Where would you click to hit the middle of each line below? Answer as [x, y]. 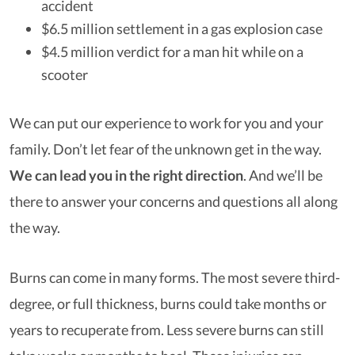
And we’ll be [286, 175]
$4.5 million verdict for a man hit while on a [172, 52]
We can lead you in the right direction [126, 175]
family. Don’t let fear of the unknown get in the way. [166, 149]
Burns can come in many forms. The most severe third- [175, 277]
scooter [65, 74]
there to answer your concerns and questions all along [174, 201]
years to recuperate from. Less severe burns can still [167, 330]
